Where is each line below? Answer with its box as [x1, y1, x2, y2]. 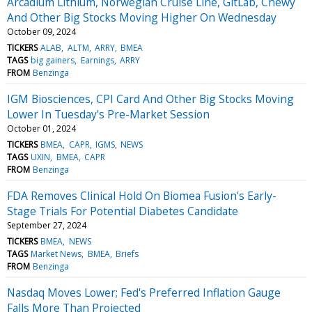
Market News [31, 247, 82, 260]
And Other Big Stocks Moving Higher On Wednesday [7, 9, 276, 25]
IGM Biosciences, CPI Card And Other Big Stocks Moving [7, 91, 294, 107]
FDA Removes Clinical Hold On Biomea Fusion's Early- [7, 187, 276, 203]
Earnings [80, 54, 114, 66]
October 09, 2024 [7, 25, 76, 38]
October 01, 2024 [7, 122, 76, 134]
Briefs [115, 247, 139, 260]
